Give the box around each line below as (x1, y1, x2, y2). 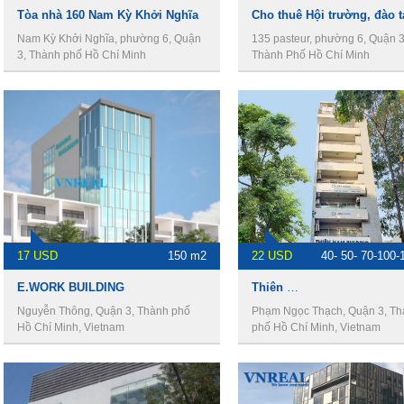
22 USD (252, 248, 292, 262)
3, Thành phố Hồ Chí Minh (17, 48, 146, 61)
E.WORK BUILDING (17, 280, 124, 294)
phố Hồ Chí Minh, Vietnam (252, 320, 381, 334)
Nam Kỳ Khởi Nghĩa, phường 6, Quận (17, 32, 201, 45)
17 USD (17, 248, 58, 262)
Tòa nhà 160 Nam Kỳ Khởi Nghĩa (17, 7, 198, 22)
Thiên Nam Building (287, 280, 298, 294)
